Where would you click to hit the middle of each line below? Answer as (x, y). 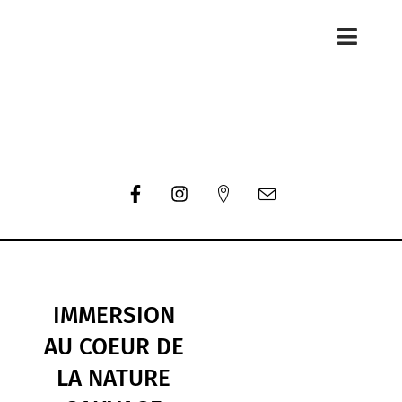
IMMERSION (114, 316)
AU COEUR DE (114, 347)
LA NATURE (114, 379)
